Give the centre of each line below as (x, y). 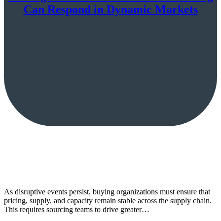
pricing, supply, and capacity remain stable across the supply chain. (108, 200)
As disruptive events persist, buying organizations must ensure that (107, 191)
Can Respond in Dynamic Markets (110, 9)
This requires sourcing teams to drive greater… (77, 209)
